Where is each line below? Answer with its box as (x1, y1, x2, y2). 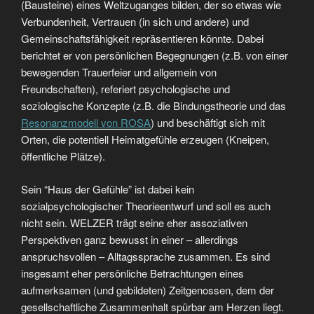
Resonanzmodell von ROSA (21, 115, 151, 130)
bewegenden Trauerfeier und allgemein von (21, 64, 217, 79)
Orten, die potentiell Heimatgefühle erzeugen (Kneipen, (21, 132, 269, 146)
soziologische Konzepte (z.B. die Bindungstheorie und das (21, 98, 286, 113)
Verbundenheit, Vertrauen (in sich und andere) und (21, 14, 249, 29)
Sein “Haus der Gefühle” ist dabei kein (21, 181, 194, 196)
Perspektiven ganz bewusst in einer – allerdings (21, 231, 238, 247)
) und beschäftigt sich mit (151, 115, 265, 130)
